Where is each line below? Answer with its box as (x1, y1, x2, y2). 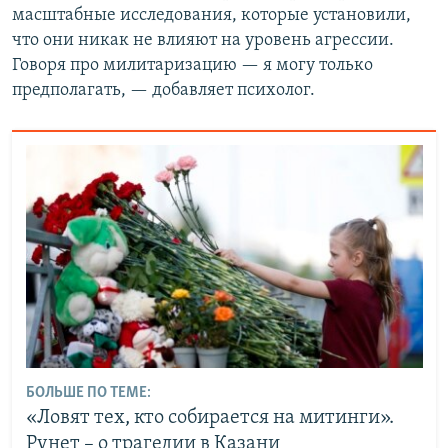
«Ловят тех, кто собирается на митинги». (25, 408, 394, 429)
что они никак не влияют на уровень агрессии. (12, 30, 394, 50)
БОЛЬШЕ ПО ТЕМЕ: (25, 385, 151, 402)
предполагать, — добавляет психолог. (12, 80, 315, 100)
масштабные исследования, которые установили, (12, 5, 411, 25)
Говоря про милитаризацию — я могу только (12, 55, 373, 75)
